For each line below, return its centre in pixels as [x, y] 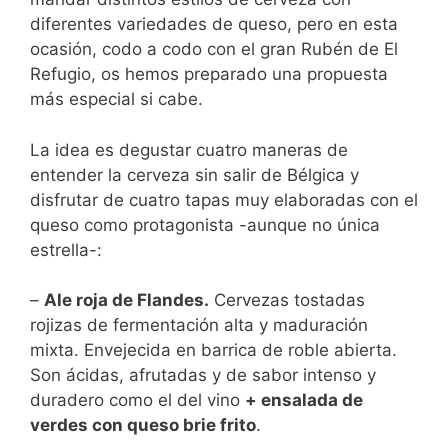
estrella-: [66, 249]
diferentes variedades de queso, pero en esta [214, 24]
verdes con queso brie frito [143, 425]
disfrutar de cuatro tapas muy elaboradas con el [224, 199]
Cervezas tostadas [287, 300]
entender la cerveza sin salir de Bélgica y [194, 174]
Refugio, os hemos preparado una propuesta [209, 74]
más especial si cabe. [116, 99]
